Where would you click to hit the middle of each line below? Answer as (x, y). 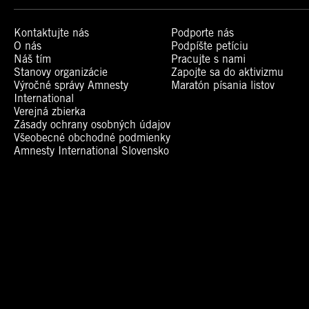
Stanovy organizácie (61, 72)
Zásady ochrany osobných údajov (92, 125)
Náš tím (32, 59)
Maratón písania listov (223, 86)
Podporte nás (203, 33)
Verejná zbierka (50, 112)
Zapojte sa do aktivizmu (228, 72)
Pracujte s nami (209, 59)
